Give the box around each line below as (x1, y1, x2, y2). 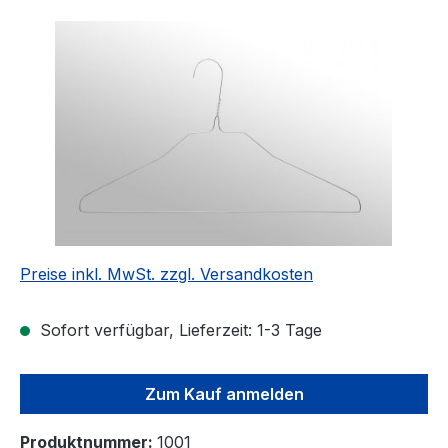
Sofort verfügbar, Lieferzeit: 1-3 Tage (35, 320, 322, 341)
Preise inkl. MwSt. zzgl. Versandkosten (20, 264, 313, 285)
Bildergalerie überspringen (19, 22, 219, 43)
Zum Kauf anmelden (144, 384, 304, 405)
